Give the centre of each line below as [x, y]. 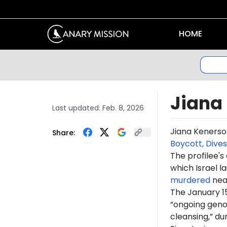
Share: [63, 133]
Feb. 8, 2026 [123, 108]
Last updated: [77, 108]
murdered [190, 180]
